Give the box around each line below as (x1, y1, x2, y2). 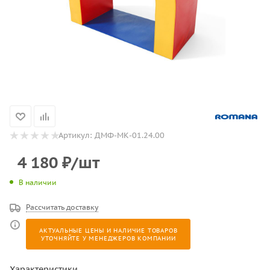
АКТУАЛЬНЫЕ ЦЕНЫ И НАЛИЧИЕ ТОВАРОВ (39, 226, 178, 234)
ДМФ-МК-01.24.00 (95, 130, 165, 140)
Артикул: (58, 130, 92, 140)
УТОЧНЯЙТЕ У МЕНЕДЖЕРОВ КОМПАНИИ (40, 234, 176, 242)
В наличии (19, 177, 57, 187)
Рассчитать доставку (26, 202, 98, 212)
